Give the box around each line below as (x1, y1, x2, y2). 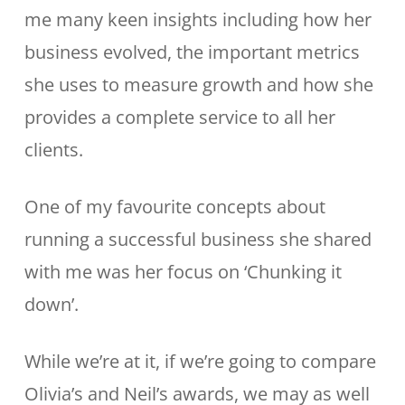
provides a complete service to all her (24, 105, 335, 129)
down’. (24, 292, 79, 316)
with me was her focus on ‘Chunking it (24, 259, 342, 284)
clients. (24, 137, 83, 162)
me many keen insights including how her (24, 7, 372, 32)
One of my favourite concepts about (24, 194, 325, 219)
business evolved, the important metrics (24, 40, 360, 64)
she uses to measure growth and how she (24, 72, 373, 97)
